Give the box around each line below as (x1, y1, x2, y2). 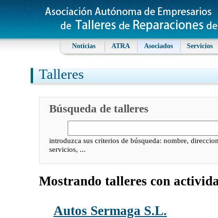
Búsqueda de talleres (49, 102, 148, 115)
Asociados (144, 42, 173, 50)
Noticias (72, 42, 95, 50)
